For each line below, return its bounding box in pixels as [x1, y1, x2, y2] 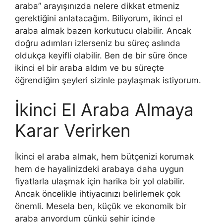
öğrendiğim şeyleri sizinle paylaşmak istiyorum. [15, 75, 201, 85]
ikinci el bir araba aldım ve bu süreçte [15, 62, 164, 73]
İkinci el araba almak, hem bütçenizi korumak [15, 152, 194, 162]
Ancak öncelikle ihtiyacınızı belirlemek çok [15, 189, 180, 199]
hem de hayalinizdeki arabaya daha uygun [15, 164, 184, 174]
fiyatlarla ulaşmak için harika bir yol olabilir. [15, 176, 185, 186]
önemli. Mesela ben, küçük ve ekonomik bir [15, 201, 186, 211]
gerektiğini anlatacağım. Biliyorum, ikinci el [15, 13, 182, 23]
